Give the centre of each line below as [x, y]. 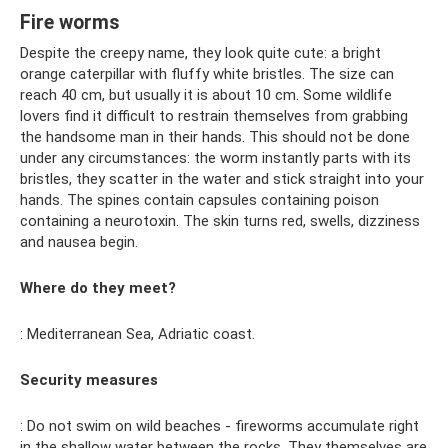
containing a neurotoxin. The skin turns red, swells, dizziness [220, 220]
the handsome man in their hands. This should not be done [215, 136]
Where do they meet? [98, 287]
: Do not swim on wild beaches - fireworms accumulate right [219, 425]
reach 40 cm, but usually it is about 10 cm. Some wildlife [206, 94]
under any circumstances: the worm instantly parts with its [215, 157]
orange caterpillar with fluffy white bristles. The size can [207, 73]
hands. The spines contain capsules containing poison [199, 199]
